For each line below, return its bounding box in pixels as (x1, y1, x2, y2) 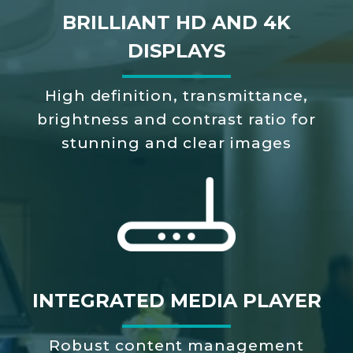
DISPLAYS (128, 39, 225, 62)
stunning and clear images (61, 133, 292, 152)
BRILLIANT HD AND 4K (62, 10, 291, 34)
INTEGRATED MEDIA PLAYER (32, 288, 321, 312)
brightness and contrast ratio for (36, 110, 317, 128)
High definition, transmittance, (44, 86, 309, 105)
